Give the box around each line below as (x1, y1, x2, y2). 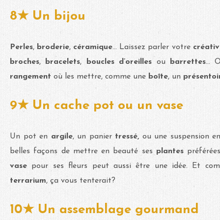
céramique (73, 43, 113, 51)
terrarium (10, 176, 46, 185)
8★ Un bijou (10, 9, 85, 23)
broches (10, 57, 39, 66)
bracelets (45, 57, 81, 66)
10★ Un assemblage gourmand (10, 203, 199, 217)
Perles (10, 43, 33, 51)
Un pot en (10, 132, 48, 140)
